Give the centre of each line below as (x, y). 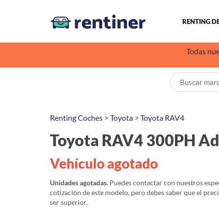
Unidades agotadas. (79, 183)
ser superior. (69, 202)
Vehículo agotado (104, 163)
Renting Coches (76, 118)
